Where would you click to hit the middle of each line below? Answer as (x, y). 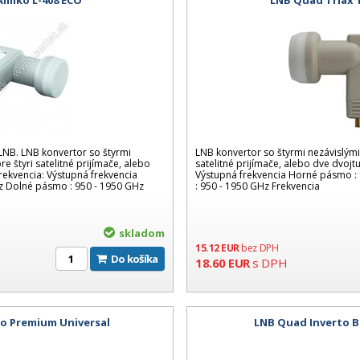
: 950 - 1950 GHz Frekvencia (258, 186)
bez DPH (260, 248)
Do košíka (138, 259)
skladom (141, 233)
